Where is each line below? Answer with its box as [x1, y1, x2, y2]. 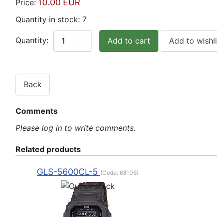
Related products [15, 144, 81, 155]
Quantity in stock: [15, 14, 82, 24]
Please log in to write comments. [15, 123, 136, 133]
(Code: [100, 169, 120, 177]
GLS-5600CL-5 [36, 167, 100, 177]
